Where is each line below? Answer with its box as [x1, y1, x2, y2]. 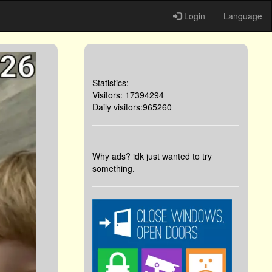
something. [92, 162, 135, 175]
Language [223, 10, 262, 22]
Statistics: [92, 76, 129, 89]
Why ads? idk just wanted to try [92, 150, 212, 163]
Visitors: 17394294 [92, 89, 165, 101]
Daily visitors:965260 [92, 101, 172, 114]
